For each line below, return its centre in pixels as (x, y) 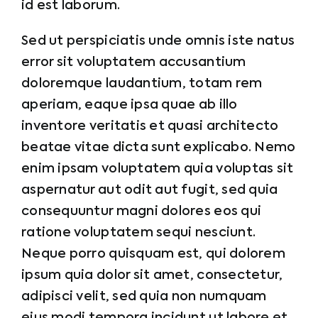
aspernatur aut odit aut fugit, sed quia (150, 190)
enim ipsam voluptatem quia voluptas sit (158, 169)
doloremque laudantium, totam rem (142, 84)
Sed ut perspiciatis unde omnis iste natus (158, 41)
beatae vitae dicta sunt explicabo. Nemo (159, 148)
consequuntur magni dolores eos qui (142, 212)
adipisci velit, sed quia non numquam (144, 297)
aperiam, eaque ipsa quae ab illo (130, 105)
